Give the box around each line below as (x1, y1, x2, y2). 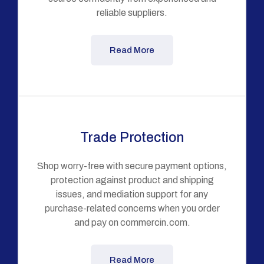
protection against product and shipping (50, 174, 214, 185)
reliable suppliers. (97, 7, 167, 18)
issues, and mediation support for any (56, 189, 208, 199)
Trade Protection (80, 130, 184, 145)
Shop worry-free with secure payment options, (37, 160, 227, 171)
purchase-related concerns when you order (44, 203, 220, 213)
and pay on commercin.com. (74, 217, 190, 227)
